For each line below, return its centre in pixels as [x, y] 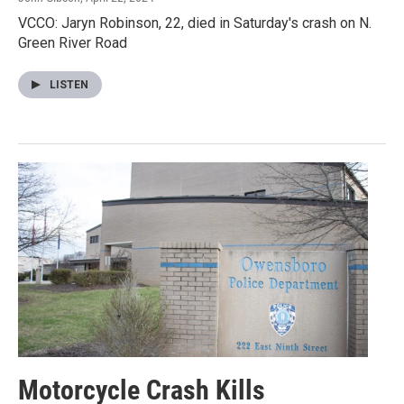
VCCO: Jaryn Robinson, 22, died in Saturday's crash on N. [195, 23]
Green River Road [73, 43]
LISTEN [69, 85]
